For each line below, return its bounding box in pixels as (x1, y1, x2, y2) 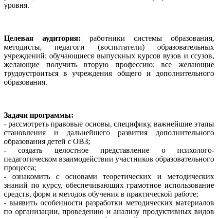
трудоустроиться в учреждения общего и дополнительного (4, 69, 214, 78)
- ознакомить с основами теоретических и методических (4, 172, 214, 181)
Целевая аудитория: (4, 34, 81, 43)
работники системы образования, (81, 34, 214, 43)
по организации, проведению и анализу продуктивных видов (4, 207, 214, 216)
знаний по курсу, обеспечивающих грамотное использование (4, 181, 214, 190)
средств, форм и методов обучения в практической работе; (4, 190, 198, 199)
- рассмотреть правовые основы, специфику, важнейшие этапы (4, 120, 214, 128)
